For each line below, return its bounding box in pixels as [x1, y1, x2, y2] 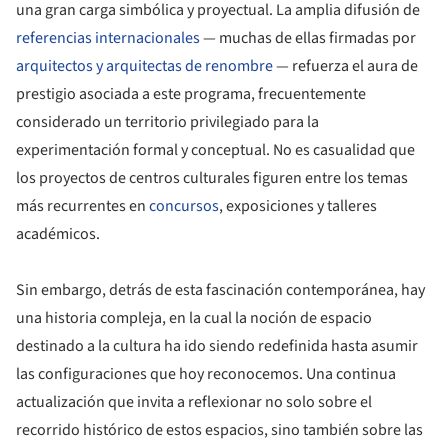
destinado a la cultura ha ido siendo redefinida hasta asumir [16, 335, 418, 358]
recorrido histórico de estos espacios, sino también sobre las [16, 419, 423, 442]
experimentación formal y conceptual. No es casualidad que [16, 139, 415, 162]
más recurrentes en [16, 195, 149, 218]
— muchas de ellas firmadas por [200, 27, 416, 50]
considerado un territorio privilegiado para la [16, 111, 319, 134]
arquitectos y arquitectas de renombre [16, 55, 273, 78]
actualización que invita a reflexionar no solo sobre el [16, 391, 372, 414]
